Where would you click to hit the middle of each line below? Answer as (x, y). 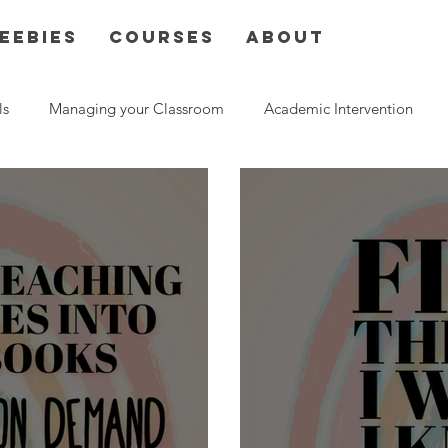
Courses (162, 37)
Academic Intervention (338, 108)
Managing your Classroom (136, 108)
